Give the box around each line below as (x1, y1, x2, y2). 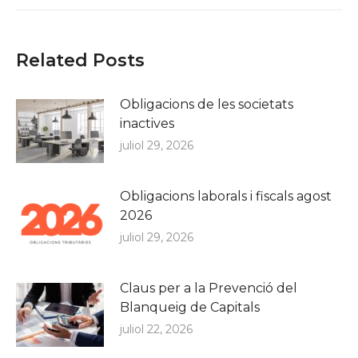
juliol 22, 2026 (120, 322, 193, 337)
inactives (120, 116, 174, 132)
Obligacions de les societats (120, 97, 293, 113)
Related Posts (16, 50, 145, 72)
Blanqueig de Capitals (120, 300, 260, 316)
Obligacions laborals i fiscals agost (120, 189, 332, 205)
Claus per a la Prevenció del (120, 280, 297, 296)
